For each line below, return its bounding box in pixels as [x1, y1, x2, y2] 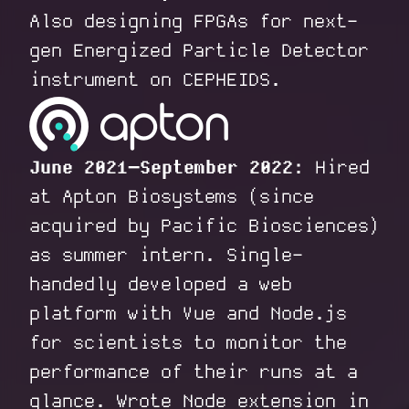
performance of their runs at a [29, 362, 358, 383]
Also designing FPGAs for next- [29, 11, 358, 33]
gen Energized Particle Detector [29, 40, 369, 62]
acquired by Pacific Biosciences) [29, 215, 380, 237]
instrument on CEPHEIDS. [29, 69, 281, 91]
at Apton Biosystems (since [29, 186, 314, 208]
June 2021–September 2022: [29, 157, 304, 179]
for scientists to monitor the [29, 332, 347, 354]
